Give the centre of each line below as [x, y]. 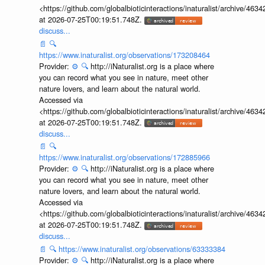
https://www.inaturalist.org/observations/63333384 [142, 248]
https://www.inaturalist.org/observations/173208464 [124, 54]
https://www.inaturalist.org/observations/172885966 [124, 157]
